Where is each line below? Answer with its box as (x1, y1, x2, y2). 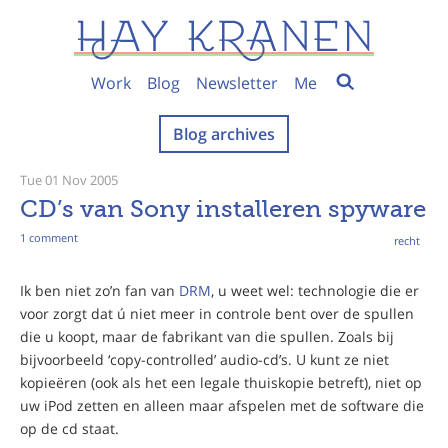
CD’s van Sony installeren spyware (20, 193, 426, 223)
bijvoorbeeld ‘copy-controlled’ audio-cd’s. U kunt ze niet (20, 349, 389, 369)
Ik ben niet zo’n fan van (20, 280, 179, 300)
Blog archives (173, 122, 275, 145)
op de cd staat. (20, 418, 119, 438)
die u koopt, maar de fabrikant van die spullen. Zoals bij (20, 326, 394, 346)
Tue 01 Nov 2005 (20, 170, 118, 189)
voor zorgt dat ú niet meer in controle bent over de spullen (20, 303, 414, 323)
